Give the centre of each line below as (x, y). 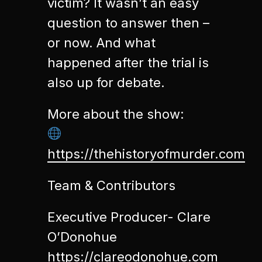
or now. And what (101, 43)
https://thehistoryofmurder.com (146, 154)
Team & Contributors (111, 185)
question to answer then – (128, 23)
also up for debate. (106, 82)
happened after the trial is (128, 63)
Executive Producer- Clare (129, 217)
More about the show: (116, 114)
